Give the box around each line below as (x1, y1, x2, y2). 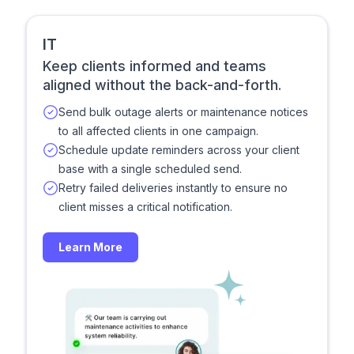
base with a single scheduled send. (58, 161, 242, 175)
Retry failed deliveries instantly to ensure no (58, 180, 288, 194)
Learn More (58, 239, 122, 254)
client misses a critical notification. (58, 199, 232, 213)
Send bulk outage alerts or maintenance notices (58, 104, 308, 119)
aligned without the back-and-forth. (43, 76, 281, 93)
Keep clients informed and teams (43, 57, 266, 74)
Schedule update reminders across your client (58, 142, 299, 156)
